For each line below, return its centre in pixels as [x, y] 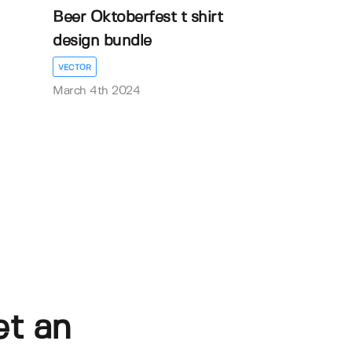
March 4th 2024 [97, 91]
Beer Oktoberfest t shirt [138, 17]
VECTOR [75, 67]
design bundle [102, 41]
